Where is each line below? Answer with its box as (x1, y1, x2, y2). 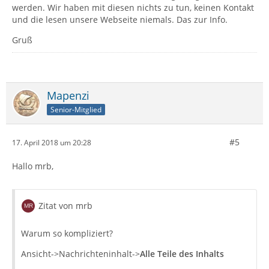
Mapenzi (47, 88, 89, 103)
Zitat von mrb (38, 200, 92, 211)
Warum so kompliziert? (21, 228, 113, 239)
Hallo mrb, (12, 160, 53, 172)
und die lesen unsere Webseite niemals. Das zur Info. (12, 14, 228, 25)
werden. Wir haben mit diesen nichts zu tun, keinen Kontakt (12, 2, 254, 13)
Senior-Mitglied (50, 104, 101, 115)
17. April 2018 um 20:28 (12, 137, 91, 148)
